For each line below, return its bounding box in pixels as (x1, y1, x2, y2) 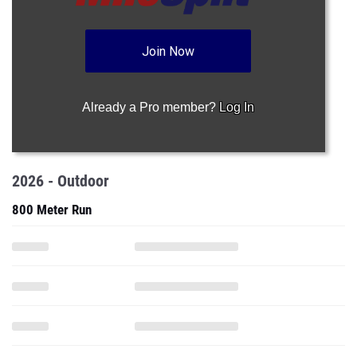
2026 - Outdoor (12, 171, 109, 190)
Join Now (142, 44, 195, 59)
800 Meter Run (12, 202, 92, 218)
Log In (219, 100, 255, 114)
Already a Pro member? (82, 100, 220, 114)
